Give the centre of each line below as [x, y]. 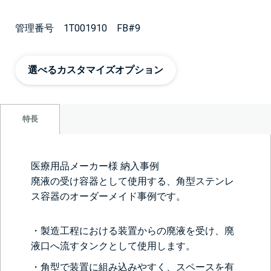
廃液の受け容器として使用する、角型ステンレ [132, 181]
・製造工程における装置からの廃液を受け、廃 [132, 230]
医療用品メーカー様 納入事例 [95, 166]
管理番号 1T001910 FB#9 [78, 28]
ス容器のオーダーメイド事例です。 [108, 196]
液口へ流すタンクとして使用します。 [113, 246]
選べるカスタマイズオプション [96, 70]
